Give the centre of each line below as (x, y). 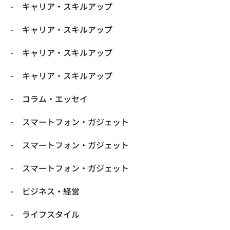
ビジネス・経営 (51, 191)
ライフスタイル (51, 214)
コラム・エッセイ (55, 98)
